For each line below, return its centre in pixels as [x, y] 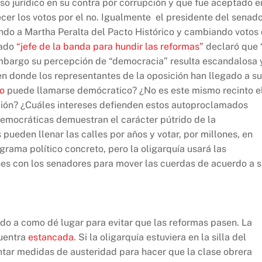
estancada [51, 237]
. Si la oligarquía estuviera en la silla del [160, 237]
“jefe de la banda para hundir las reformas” [110, 47]
